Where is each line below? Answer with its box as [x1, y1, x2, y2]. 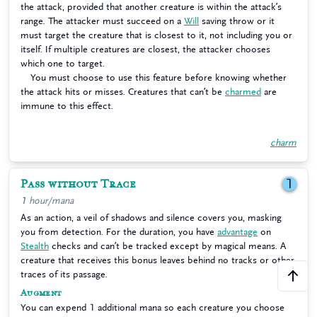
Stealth [21, 241, 49, 250]
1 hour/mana [21, 196, 74, 205]
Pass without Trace [21, 177, 137, 191]
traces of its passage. [21, 270, 108, 279]
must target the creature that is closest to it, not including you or [21, 30, 292, 40]
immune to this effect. [21, 101, 113, 110]
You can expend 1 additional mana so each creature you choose [21, 303, 284, 312]
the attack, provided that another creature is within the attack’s [21, 2, 282, 11]
